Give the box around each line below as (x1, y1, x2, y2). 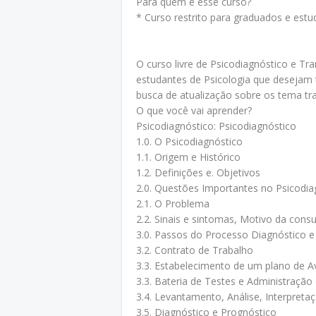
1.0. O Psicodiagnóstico (136, 135, 243, 148)
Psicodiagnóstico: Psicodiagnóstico (136, 119, 296, 133)
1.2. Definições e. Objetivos (136, 166, 260, 179)
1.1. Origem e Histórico (136, 150, 241, 164)
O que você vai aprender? (136, 104, 252, 117)
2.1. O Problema (136, 197, 209, 210)
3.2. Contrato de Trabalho (136, 243, 253, 257)
